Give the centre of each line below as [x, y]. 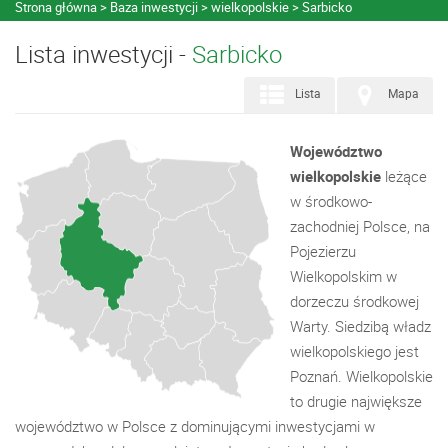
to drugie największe [356, 401]
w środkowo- [331, 201]
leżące [404, 176]
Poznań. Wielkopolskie [361, 376]
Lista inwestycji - [103, 54]
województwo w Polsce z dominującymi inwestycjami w [195, 426]
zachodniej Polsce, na [360, 226]
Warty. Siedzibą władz [360, 326]
